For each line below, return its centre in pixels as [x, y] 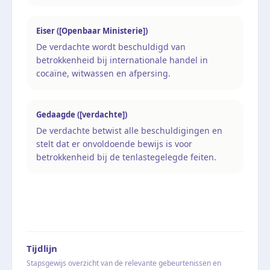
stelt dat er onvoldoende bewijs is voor [114, 143]
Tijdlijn [42, 248]
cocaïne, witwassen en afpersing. [103, 73]
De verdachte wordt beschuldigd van [111, 46]
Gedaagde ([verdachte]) [82, 114]
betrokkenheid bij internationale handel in [122, 60]
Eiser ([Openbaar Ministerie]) [92, 30]
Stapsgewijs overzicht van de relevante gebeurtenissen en [124, 263]
